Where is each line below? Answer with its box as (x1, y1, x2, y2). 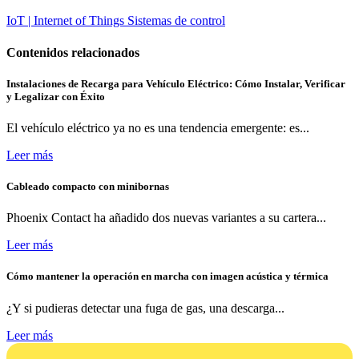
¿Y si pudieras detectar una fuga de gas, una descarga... (6, 301, 284, 315)
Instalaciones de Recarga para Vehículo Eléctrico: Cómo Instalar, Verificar (6, 77, 345, 90)
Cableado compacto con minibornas (6, 180, 169, 193)
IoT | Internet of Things (6, 14, 127, 28)
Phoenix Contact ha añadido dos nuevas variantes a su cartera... (6, 211, 326, 225)
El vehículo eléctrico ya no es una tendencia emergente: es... (6, 120, 309, 135)
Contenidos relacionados (6, 45, 139, 59)
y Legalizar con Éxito (6, 90, 105, 103)
